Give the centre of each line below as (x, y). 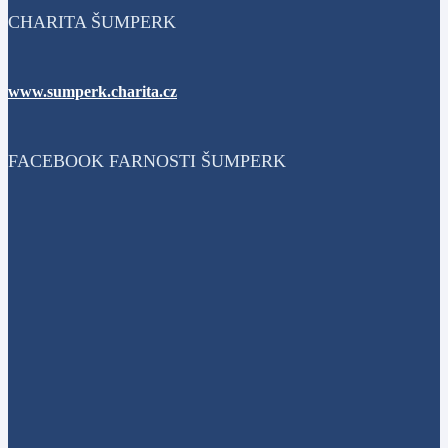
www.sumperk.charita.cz (92, 91)
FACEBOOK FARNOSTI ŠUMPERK (147, 161)
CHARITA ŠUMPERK (92, 22)
